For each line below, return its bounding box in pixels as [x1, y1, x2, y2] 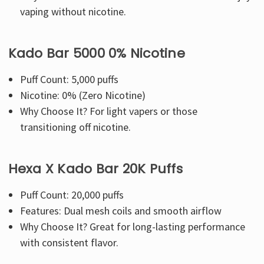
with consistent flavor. [20, 235, 119, 249]
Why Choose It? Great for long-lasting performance [20, 219, 246, 233]
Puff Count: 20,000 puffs [20, 187, 124, 202]
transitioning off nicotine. [20, 120, 131, 134]
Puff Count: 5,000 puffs [20, 72, 119, 86]
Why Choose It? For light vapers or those [20, 104, 198, 118]
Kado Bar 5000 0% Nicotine [8, 44, 185, 62]
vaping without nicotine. [20, 4, 127, 18]
